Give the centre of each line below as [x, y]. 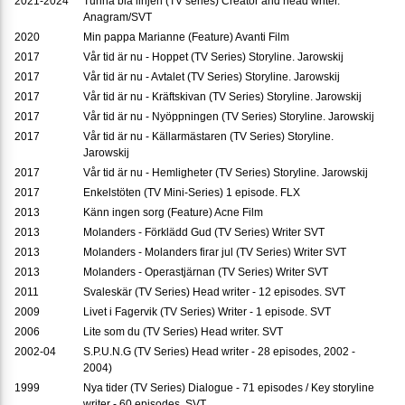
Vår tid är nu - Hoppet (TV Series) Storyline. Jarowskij [213, 57]
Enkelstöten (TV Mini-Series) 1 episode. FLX [192, 193]
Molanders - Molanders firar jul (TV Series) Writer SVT [215, 253]
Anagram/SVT [118, 18]
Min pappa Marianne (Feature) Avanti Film [186, 38]
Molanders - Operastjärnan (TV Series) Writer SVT [206, 273]
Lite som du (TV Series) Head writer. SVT [183, 332]
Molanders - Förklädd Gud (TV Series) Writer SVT [204, 233]
